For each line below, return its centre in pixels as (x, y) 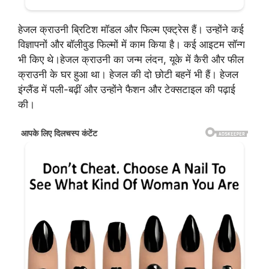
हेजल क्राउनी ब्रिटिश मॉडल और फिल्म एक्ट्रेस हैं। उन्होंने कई (131, 29)
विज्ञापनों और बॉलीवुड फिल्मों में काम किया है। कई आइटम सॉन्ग (131, 44)
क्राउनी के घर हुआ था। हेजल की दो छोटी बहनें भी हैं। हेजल (128, 74)
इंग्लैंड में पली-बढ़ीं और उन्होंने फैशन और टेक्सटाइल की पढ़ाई (127, 89)
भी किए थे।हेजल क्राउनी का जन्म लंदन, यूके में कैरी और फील (131, 59)
